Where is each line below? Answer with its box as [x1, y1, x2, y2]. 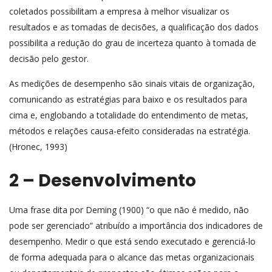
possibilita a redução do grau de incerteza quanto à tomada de [9, 36, 256, 49]
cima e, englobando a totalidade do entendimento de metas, [9, 109, 248, 121]
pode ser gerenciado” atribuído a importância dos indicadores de [9, 219, 263, 231]
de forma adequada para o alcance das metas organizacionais [9, 251, 254, 263]
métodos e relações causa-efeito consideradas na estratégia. [9, 124, 250, 137]
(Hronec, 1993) [9, 140, 67, 152]
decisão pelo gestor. [9, 52, 89, 64]
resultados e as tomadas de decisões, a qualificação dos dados [9, 21, 259, 33]
